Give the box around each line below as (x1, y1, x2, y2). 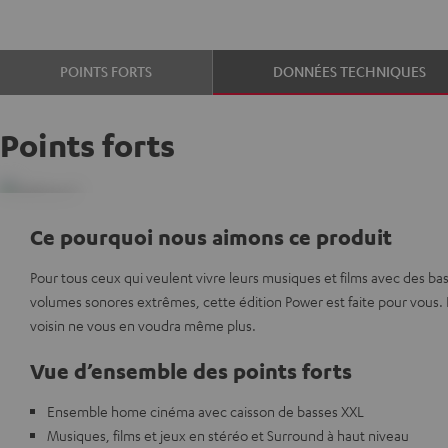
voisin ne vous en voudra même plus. (30, 316, 256, 334)
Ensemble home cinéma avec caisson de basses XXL (47, 402, 364, 420)
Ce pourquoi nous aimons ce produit (30, 223, 392, 250)
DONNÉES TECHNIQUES (273, 62, 427, 80)
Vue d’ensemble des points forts (30, 357, 352, 384)
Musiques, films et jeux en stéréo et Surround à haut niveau (47, 426, 409, 444)
